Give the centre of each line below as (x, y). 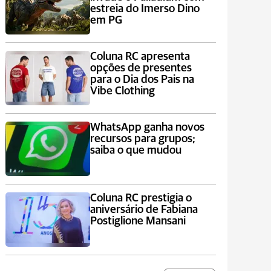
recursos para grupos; (142, 139)
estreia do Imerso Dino (145, 9)
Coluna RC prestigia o (141, 198)
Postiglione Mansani (138, 221)
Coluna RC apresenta (140, 57)
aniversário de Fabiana (144, 210)
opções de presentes (141, 68)
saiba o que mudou (135, 150)
